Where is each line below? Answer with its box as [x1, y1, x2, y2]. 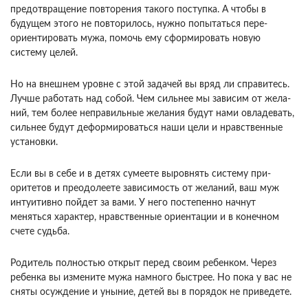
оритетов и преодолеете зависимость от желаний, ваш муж [10, 184, 279, 193]
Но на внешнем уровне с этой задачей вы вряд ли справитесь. [10, 80, 289, 89]
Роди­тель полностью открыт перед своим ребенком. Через [10, 258, 276, 268]
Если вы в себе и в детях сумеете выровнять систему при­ [10, 169, 271, 179]
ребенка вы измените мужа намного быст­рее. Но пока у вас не [10, 273, 291, 283]
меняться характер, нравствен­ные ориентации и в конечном [10, 212, 279, 222]
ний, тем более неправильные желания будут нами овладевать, [10, 109, 294, 118]
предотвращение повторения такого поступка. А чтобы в [10, 5, 266, 14]
